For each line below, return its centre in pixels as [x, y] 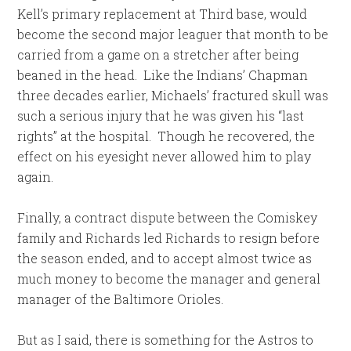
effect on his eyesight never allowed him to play [165, 156]
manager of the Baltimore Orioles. [121, 299]
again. [36, 177]
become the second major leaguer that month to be [173, 34]
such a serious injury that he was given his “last [161, 116]
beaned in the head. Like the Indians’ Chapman [163, 75]
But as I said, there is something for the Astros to [166, 340]
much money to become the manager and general [169, 279]
